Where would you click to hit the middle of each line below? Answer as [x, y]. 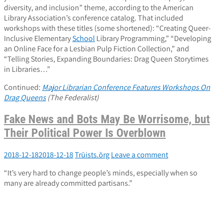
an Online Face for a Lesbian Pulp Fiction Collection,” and [97, 49]
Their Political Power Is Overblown [85, 133]
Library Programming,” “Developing [153, 39]
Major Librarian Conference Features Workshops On [126, 88]
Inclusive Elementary [38, 39]
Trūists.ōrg [92, 155]
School [84, 39]
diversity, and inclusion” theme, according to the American [99, 8]
